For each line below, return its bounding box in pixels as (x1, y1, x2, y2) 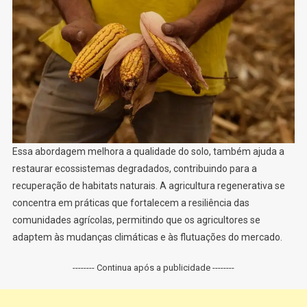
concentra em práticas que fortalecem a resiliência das (12, 197, 249, 208)
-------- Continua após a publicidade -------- (73, 262, 234, 273)
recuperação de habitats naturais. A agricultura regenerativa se (12, 180, 285, 191)
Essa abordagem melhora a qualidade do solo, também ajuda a (12, 145, 284, 157)
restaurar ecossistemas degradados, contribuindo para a (12, 162, 257, 174)
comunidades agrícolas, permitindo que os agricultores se (12, 214, 260, 225)
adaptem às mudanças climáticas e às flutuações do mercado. (12, 231, 282, 243)
